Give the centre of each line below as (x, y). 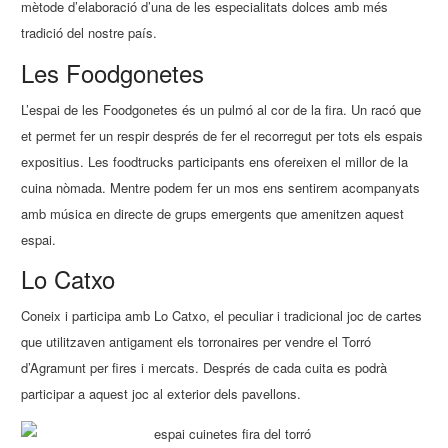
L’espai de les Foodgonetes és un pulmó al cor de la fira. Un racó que (221, 109)
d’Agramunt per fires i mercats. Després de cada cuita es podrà (204, 368)
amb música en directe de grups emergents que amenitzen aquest (213, 213)
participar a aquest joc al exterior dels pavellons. (161, 394)
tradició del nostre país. (89, 32)
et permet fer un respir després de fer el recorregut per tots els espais (222, 135)
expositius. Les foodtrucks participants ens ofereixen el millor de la (215, 161)
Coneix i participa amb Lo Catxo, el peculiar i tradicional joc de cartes (222, 316)
